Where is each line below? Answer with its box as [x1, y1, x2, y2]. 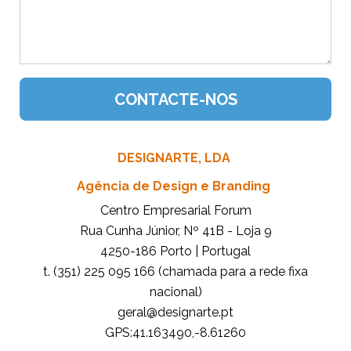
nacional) [149, 284, 202, 299]
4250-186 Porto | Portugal [100, 244, 251, 259]
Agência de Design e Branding [77, 179, 270, 194]
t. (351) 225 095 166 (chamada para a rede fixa [43, 264, 308, 279]
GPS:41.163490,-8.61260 [105, 325, 246, 340]
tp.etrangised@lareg [118, 305, 233, 320]
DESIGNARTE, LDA [117, 150, 230, 165]
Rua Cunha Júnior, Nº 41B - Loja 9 [79, 223, 272, 238]
